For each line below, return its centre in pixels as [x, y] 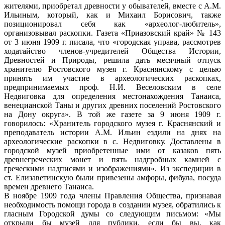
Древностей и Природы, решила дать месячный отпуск [113, 60]
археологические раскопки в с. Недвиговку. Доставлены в [113, 141]
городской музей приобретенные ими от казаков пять [113, 150]
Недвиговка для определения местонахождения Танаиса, [113, 96]
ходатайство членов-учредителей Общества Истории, [113, 51]
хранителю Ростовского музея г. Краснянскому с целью [113, 69]
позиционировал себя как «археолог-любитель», [113, 24]
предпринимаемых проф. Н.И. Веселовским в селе [113, 87]
